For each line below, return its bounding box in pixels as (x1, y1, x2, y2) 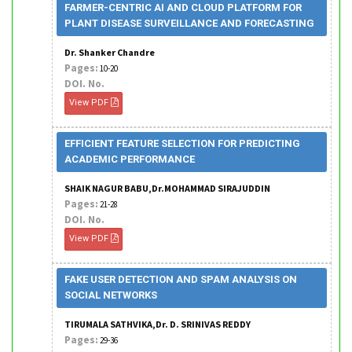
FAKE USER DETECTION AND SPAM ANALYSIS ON (64, 273, 297, 285)
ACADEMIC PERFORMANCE (64, 153, 195, 165)
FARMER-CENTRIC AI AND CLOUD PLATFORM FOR (64, 2, 302, 13)
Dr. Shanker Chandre (64, 46, 155, 58)
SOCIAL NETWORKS (64, 289, 157, 301)
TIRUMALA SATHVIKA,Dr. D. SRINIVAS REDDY (64, 318, 251, 330)
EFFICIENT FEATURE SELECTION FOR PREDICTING (64, 137, 300, 149)
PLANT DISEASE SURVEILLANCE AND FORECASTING (64, 17, 314, 29)
